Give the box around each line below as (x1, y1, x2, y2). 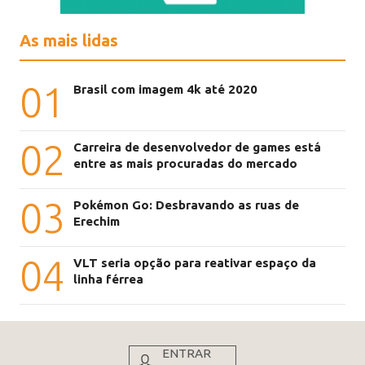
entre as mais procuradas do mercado (73, 156, 298, 171)
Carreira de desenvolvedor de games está (73, 140, 322, 155)
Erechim (73, 214, 121, 229)
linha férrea (73, 272, 144, 287)
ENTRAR (161, 346, 211, 361)
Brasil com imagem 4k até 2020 (73, 82, 258, 97)
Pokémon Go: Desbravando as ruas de (73, 198, 300, 213)
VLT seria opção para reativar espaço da (73, 256, 317, 270)
